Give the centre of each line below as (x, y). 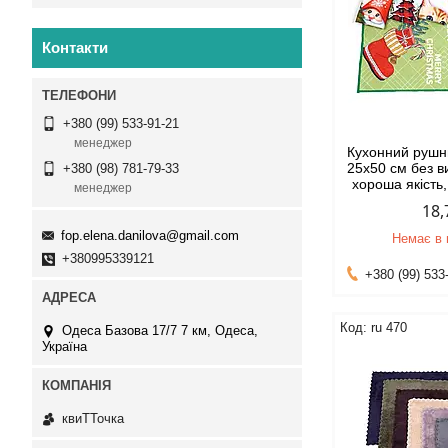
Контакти (75, 47)
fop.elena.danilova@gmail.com (150, 235)
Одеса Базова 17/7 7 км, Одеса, (160, 330)
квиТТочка (93, 419)
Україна (64, 346)
